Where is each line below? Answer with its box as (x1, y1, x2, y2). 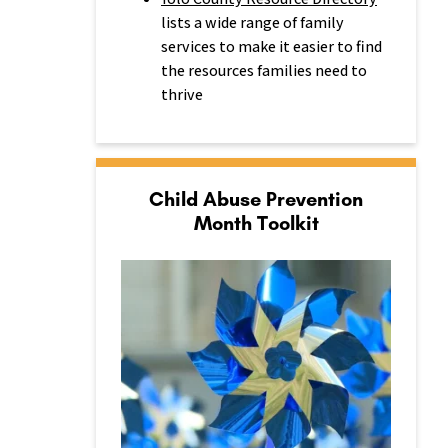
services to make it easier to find (161, 36, 382, 57)
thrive (161, 84, 203, 105)
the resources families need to (161, 60, 367, 81)
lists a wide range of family (161, 12, 344, 33)
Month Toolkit (193, 211, 319, 235)
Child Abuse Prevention (149, 187, 363, 211)
